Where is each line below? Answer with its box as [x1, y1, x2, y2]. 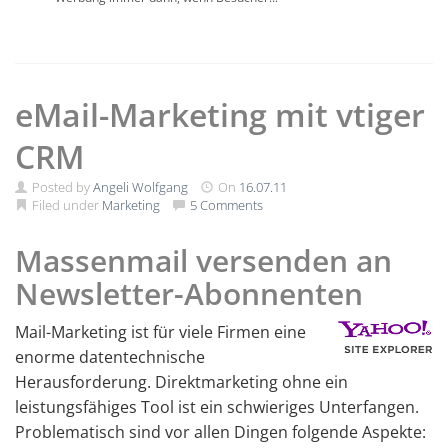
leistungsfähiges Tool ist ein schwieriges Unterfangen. [15, 396, 419, 418]
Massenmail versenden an [15, 240, 392, 281]
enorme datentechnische [15, 346, 205, 368]
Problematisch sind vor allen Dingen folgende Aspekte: [15, 421, 426, 443]
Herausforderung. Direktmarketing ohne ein [15, 371, 348, 393]
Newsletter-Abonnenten [15, 273, 363, 314]
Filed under [29, 196, 102, 214]
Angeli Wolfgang [93, 178, 188, 196]
